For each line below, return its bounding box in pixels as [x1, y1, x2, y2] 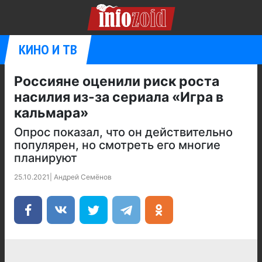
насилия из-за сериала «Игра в [14, 89, 223, 105]
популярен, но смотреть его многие [14, 138, 220, 152]
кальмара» [14, 105, 88, 121]
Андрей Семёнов [54, 173, 112, 181]
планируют [14, 151, 77, 165]
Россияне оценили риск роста [14, 73, 219, 89]
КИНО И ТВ [19, 40, 77, 58]
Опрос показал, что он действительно [14, 125, 233, 139]
